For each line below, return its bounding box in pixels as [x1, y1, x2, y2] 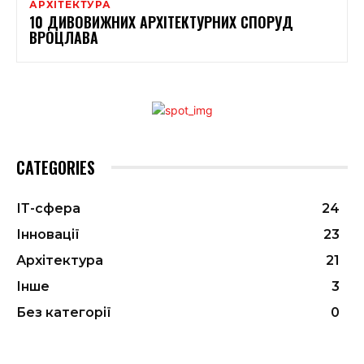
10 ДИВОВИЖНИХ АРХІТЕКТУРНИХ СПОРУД [29, 11, 293, 32]
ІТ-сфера [16, 200, 80, 216]
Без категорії [16, 304, 111, 320]
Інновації [16, 226, 80, 242]
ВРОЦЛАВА [29, 26, 98, 48]
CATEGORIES [16, 154, 95, 180]
